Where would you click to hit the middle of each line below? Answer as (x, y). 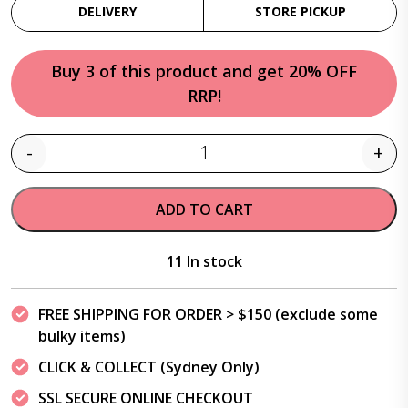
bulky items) (82, 336)
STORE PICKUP (300, 11)
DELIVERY (107, 11)
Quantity (232, 163)
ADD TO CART (204, 209)
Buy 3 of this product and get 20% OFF (204, 71)
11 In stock (204, 261)
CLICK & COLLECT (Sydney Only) (149, 367)
